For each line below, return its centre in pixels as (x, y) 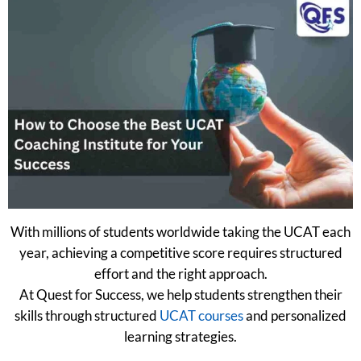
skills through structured (87, 315)
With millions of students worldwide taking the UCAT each (180, 231)
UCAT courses (201, 315)
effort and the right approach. (180, 273)
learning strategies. (180, 336)
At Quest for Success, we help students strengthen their (180, 294)
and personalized (295, 315)
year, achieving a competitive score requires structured (180, 252)
